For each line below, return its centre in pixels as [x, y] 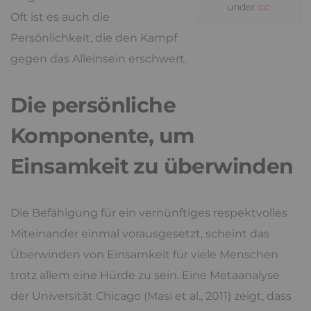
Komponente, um [102, 136]
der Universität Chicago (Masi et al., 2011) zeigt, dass [151, 296]
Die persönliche [93, 105]
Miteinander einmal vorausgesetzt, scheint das [140, 234]
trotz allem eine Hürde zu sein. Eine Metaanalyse [145, 275]
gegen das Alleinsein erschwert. [99, 59]
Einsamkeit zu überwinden [152, 166]
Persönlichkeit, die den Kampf [94, 38]
